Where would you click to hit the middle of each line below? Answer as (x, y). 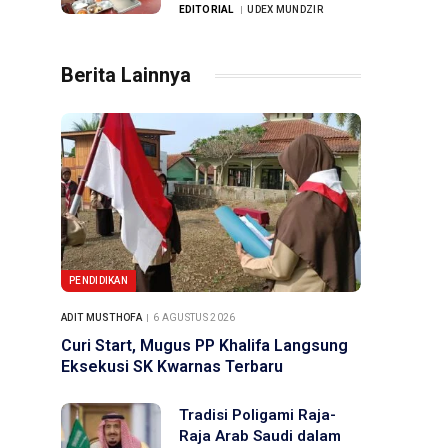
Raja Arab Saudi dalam (260, 435)
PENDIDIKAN (98, 280)
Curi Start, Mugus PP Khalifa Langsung (204, 345)
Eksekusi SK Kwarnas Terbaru (172, 366)
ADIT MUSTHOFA (101, 317)
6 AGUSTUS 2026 (194, 317)
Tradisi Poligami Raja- (257, 414)
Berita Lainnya (126, 75)
